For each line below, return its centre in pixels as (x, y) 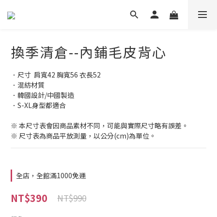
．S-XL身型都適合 (45, 105)
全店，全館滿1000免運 (51, 175)
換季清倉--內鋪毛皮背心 (89, 52)
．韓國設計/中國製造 (42, 95)
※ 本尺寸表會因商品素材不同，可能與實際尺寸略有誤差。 (100, 125)
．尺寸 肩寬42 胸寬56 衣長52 (56, 75)
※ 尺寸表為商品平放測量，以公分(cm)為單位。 (83, 136)
